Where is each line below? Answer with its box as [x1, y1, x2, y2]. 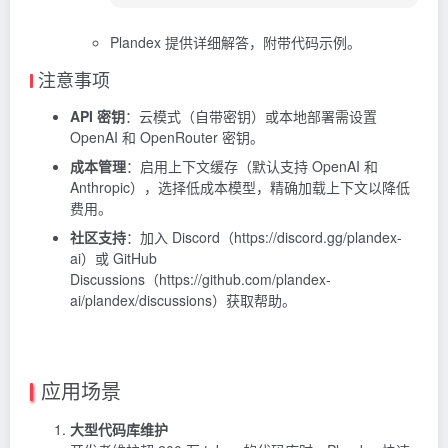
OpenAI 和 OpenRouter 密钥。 [70, 126, 264, 147]
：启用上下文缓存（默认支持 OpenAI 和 [126, 155, 378, 176]
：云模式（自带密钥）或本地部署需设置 [125, 105, 377, 126]
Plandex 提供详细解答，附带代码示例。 [110, 31, 361, 52]
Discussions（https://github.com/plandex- [70, 268, 331, 289]
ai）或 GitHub [70, 247, 157, 268]
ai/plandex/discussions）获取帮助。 [70, 289, 296, 310]
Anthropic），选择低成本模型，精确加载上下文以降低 [70, 176, 410, 197]
